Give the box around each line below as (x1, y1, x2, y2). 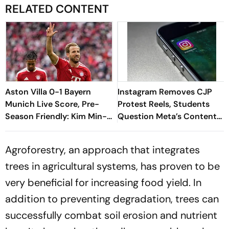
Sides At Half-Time (5, 135, 78, 146)
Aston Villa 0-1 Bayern (5, 86, 91, 97)
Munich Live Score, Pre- (5, 98, 99, 109)
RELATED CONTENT (5, 1, 109, 16)
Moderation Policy (118, 123, 189, 134)
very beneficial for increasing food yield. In (5, 175, 201, 189)
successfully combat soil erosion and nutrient (5, 208, 217, 222)
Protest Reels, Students (118, 98, 210, 109)
